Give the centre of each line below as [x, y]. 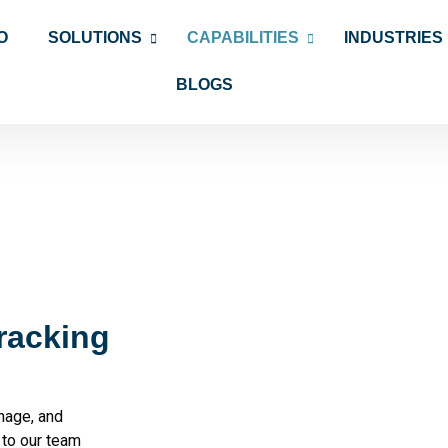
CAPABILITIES [243, 37]
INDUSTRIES [394, 37]
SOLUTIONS [95, 37]
